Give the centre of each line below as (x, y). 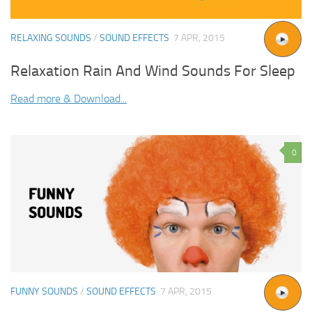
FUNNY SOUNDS (44, 292)
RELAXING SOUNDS (51, 38)
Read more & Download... (69, 99)
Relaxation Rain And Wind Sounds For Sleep (153, 71)
